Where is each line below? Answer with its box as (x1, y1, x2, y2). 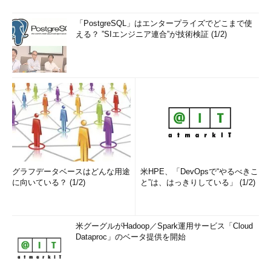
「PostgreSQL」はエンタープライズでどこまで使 (76, 19, 252, 28)
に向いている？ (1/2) (12, 178, 85, 187)
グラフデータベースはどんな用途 (12, 167, 130, 176)
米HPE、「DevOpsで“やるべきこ (140, 167, 258, 176)
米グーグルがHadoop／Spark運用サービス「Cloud (76, 221, 253, 230)
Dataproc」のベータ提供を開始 (76, 232, 186, 241)
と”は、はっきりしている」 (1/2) (140, 178, 255, 187)
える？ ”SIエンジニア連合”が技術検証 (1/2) (76, 30, 227, 39)
